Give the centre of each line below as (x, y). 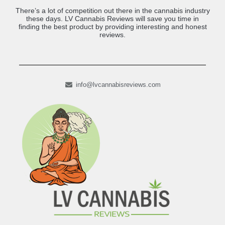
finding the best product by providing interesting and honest (113, 27)
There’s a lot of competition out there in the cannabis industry (113, 11)
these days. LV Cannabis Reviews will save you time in (113, 19)
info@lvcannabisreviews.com (118, 85)
